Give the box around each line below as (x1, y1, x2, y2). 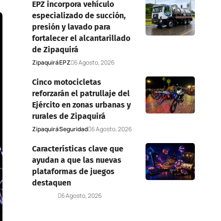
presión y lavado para (32, 22, 110, 32)
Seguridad (59, 124, 88, 133)
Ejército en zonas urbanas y (32, 100, 131, 110)
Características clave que (32, 144, 123, 153)
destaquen (32, 178, 71, 187)
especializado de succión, (32, 10, 126, 20)
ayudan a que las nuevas (32, 155, 121, 165)
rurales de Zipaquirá (32, 111, 106, 121)
